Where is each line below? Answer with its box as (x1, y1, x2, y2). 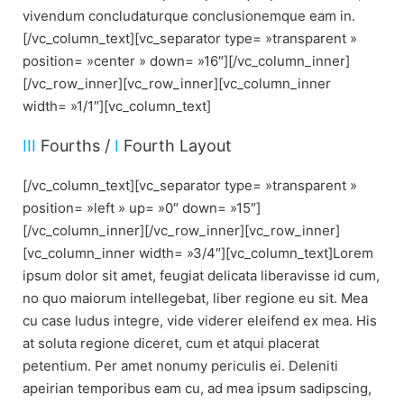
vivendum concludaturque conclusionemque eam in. (23, 6, 355, 24)
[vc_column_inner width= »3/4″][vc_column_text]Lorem (23, 243, 373, 262)
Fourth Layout (119, 135, 232, 155)
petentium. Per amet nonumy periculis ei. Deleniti (23, 356, 338, 374)
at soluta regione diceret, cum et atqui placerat (23, 334, 319, 352)
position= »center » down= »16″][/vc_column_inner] (23, 51, 350, 69)
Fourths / (36, 135, 115, 155)
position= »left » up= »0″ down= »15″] (23, 198, 261, 216)
